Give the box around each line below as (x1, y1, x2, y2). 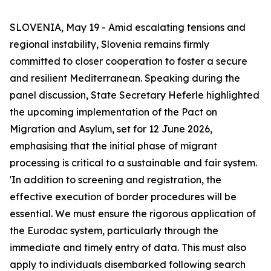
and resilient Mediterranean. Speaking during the (10, 72, 240, 84)
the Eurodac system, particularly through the (10, 224, 218, 237)
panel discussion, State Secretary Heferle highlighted (10, 89, 260, 101)
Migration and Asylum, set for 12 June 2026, (10, 123, 212, 135)
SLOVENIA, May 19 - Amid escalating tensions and (10, 21, 246, 33)
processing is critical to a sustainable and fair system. (10, 157, 257, 169)
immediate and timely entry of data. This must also (10, 241, 246, 253)
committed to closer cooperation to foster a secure (10, 55, 247, 67)
